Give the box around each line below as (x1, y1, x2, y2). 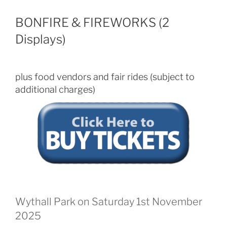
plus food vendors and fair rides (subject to (15, 71, 195, 82)
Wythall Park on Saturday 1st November (15, 195, 202, 208)
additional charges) (15, 84, 95, 95)
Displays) (15, 31, 66, 47)
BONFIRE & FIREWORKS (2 (15, 15, 169, 30)
